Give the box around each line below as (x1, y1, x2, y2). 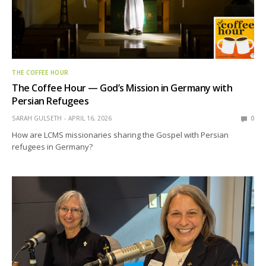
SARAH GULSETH (12, 114, 62, 123)
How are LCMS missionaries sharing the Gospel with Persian (12, 129, 229, 141)
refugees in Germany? (12, 141, 93, 153)
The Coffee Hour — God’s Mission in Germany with (12, 81, 233, 95)
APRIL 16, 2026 (68, 114, 112, 123)
